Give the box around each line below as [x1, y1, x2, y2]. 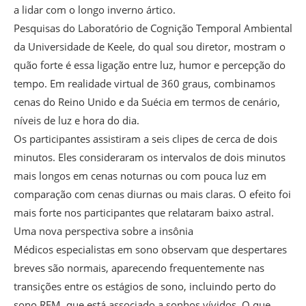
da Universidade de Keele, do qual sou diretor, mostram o [14, 40, 286, 54]
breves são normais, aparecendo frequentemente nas [14, 261, 264, 275]
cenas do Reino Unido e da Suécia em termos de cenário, [14, 95, 280, 109]
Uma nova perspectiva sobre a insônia [14, 224, 193, 238]
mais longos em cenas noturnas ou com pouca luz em [14, 169, 266, 183]
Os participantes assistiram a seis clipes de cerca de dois [14, 132, 277, 146]
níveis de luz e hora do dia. [14, 113, 139, 128]
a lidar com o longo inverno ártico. [14, 3, 176, 17]
